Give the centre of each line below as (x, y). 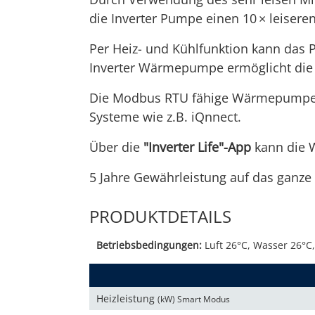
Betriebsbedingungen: (149, 245)
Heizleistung (127, 299)
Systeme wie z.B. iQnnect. (165, 117)
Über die (116, 147)
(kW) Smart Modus (194, 300)
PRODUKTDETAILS (160, 217)
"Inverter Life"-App (197, 147)
